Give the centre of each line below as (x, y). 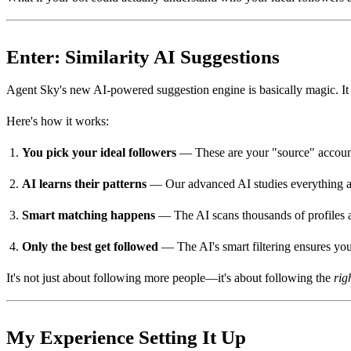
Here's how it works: (58, 121)
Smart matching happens (89, 215)
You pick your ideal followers (99, 152)
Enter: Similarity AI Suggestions (143, 56)
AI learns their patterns (84, 183)
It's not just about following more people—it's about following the (170, 277)
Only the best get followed (90, 246)
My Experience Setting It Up (126, 337)
